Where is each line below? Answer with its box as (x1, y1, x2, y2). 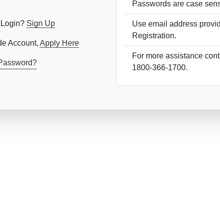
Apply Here (39, 39, 79, 47)
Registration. (132, 31, 176, 40)
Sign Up (26, 19, 55, 27)
